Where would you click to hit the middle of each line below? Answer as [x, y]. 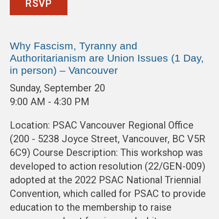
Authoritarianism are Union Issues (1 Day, [107, 58]
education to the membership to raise [91, 208]
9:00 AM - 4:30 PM [50, 102]
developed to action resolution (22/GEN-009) [108, 166]
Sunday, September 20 [57, 88]
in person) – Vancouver [64, 70]
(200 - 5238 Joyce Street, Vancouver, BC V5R [108, 139]
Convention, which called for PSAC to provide [108, 194]
